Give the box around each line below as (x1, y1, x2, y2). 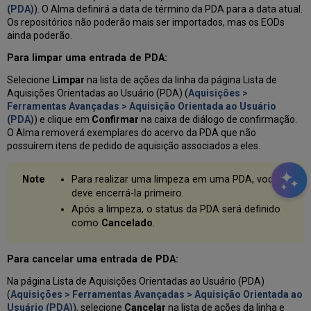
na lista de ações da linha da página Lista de (85, 74, 278, 86)
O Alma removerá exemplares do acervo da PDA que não (7, 127, 257, 139)
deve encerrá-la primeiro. (71, 187, 184, 199)
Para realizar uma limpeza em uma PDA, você (71, 173, 279, 185)
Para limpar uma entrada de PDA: (7, 52, 168, 65)
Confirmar (92, 114, 140, 126)
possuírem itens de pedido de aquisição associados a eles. (7, 140, 261, 152)
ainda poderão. (7, 30, 73, 42)
